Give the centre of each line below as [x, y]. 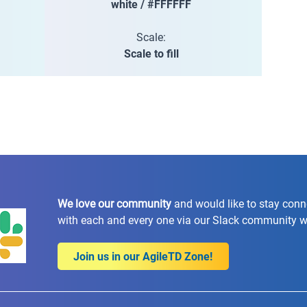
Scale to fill [151, 54]
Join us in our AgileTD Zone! [143, 256]
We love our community [114, 204]
